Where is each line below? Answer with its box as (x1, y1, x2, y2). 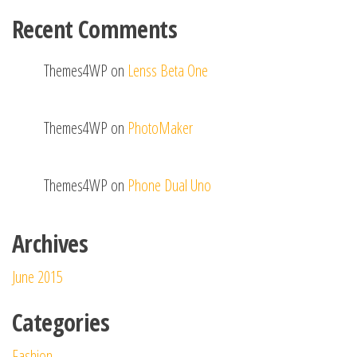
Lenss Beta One (127, 60, 208, 81)
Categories (12, 306, 109, 339)
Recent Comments (12, 13, 177, 45)
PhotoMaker (127, 117, 193, 139)
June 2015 (12, 266, 63, 288)
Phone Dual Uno (127, 175, 211, 196)
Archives (12, 227, 88, 260)
